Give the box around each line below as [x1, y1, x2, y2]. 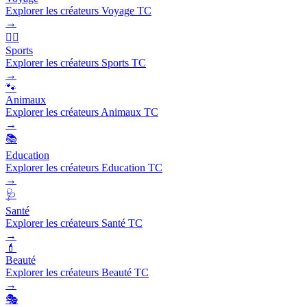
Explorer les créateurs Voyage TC [5, 4, 151, 16]
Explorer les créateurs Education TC [5, 161, 162, 173]
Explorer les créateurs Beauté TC [5, 266, 149, 278]
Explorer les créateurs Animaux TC [5, 106, 158, 118]
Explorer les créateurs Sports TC [5, 56, 146, 69]
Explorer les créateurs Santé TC [5, 217, 143, 229]
